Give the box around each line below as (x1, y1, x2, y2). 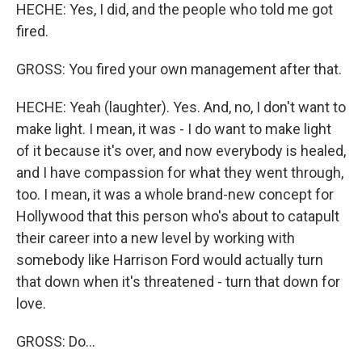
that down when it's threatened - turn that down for (16, 273, 340, 290)
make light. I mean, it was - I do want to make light (16, 120, 331, 137)
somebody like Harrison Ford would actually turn (16, 251, 323, 268)
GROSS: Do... (16, 333, 95, 350)
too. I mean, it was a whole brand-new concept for (16, 186, 334, 203)
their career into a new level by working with (16, 229, 295, 246)
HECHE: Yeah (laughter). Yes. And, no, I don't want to (16, 99, 346, 116)
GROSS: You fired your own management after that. (16, 61, 342, 78)
